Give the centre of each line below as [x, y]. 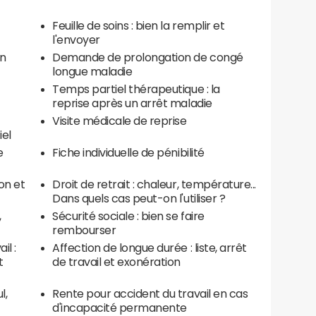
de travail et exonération [117, 262]
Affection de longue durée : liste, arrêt [150, 248]
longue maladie [92, 72]
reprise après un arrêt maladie [132, 103]
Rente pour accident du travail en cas [150, 294]
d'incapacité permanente [120, 308]
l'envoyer [76, 40]
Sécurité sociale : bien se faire [128, 216]
